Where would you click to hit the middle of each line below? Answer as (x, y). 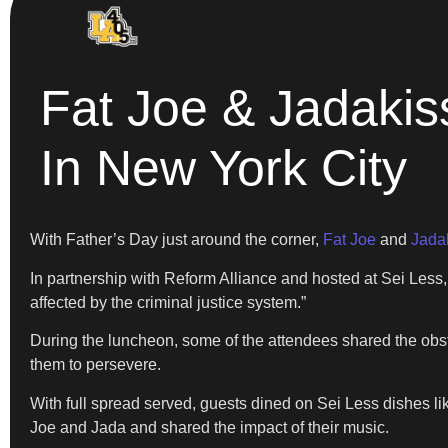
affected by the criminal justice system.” (168, 302)
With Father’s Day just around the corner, (176, 240)
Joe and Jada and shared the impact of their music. (211, 427)
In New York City (223, 168)
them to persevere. (95, 365)
